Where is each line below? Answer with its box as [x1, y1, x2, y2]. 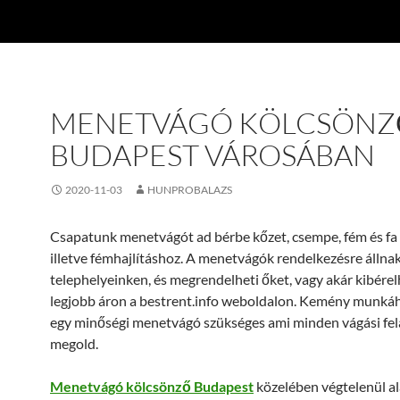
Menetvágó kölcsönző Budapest [50, 378, 254, 395]
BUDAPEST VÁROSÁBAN [50, 137, 375, 173]
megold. [50, 335, 98, 352]
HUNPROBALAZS [147, 183, 232, 196]
